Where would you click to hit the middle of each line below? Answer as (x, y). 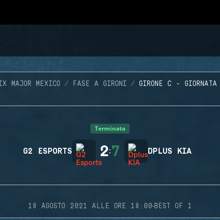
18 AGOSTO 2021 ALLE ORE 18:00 (90, 206)
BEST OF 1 (173, 206)
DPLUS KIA (170, 151)
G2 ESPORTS (48, 151)
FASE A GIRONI (99, 84)
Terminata (110, 128)
